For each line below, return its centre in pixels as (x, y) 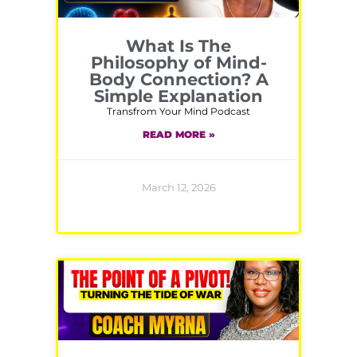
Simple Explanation (178, 96)
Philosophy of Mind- (178, 63)
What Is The (178, 46)
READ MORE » (178, 135)
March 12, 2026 (178, 188)
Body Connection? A (178, 80)
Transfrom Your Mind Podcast (178, 112)
